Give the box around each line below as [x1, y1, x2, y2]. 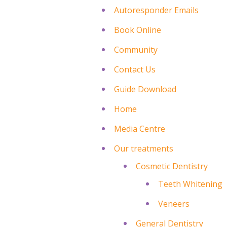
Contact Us [114, 63, 156, 75]
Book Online [114, 24, 162, 35]
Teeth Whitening [158, 178, 222, 190]
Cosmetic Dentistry [136, 160, 208, 172]
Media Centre [114, 123, 166, 134]
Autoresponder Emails [114, 4, 199, 16]
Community [114, 44, 158, 55]
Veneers [158, 198, 190, 209]
